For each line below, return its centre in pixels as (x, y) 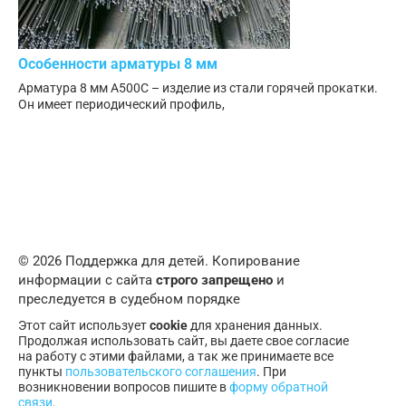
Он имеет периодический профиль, (121, 104)
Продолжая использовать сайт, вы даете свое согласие (184, 341)
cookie (169, 326)
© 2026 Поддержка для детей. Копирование (159, 261)
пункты (42, 372)
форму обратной (279, 387)
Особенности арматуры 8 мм (118, 63)
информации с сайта (87, 280)
